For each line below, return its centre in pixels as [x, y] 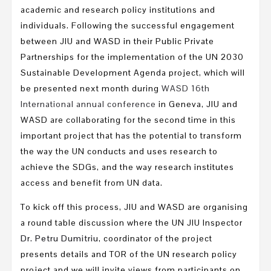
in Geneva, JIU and [197, 104]
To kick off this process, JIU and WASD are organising [134, 207]
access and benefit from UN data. [92, 182]
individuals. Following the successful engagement [128, 25]
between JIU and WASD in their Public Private [117, 41]
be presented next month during [91, 88]
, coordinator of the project [155, 238]
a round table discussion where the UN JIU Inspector [132, 222]
